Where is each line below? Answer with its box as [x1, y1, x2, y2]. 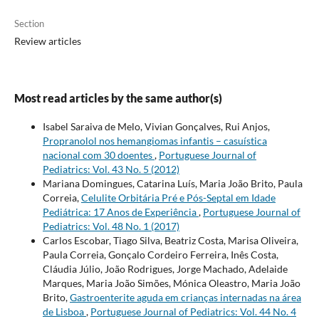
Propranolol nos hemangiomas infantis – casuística [42, 135, 267, 147]
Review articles [14, 35, 81, 48]
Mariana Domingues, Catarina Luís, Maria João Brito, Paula [42, 177, 303, 190]
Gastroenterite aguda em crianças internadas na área [69, 291, 301, 304]
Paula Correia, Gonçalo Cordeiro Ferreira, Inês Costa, [42, 249, 278, 261]
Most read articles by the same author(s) [14, 91, 222, 105]
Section [14, 18, 44, 30]
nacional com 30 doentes [42, 149, 155, 162]
